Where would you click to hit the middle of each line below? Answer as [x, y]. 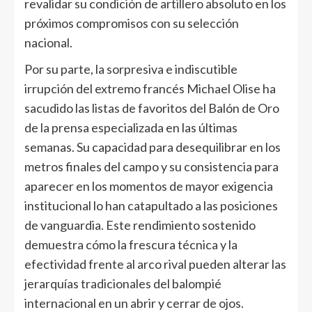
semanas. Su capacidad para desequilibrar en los [153, 147]
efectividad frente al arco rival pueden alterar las [155, 264]
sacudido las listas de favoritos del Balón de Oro [152, 108]
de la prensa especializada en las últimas [131, 127]
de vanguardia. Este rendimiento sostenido [140, 225]
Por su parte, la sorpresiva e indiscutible [131, 69]
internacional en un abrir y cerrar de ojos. [134, 303]
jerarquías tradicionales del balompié [123, 283]
